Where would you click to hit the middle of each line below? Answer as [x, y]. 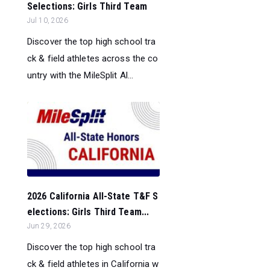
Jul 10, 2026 [48, 20]
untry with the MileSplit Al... [80, 75]
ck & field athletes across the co [93, 58]
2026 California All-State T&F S [93, 196]
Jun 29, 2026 [49, 226]
